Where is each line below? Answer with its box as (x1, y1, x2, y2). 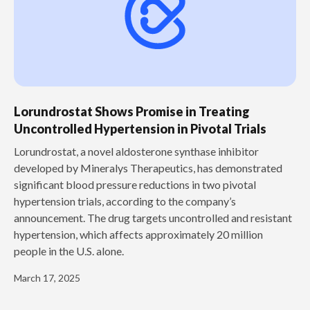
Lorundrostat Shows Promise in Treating (14, 103, 250, 119)
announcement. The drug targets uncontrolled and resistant (14, 210, 292, 224)
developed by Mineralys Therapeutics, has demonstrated (14, 161, 282, 174)
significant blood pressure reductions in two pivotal (14, 177, 256, 191)
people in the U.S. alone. (14, 244, 124, 257)
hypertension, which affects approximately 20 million (14, 227, 263, 241)
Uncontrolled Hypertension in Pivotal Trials (14, 120, 266, 136)
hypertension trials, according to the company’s (14, 194, 236, 208)
